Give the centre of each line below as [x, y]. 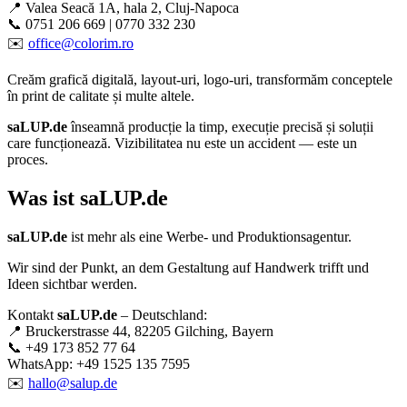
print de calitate [65, 96]
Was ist [44, 199]
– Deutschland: [162, 315]
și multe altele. [152, 96]
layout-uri [169, 80]
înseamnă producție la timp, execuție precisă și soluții [220, 127]
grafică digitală [91, 80]
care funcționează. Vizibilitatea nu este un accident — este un [182, 144]
